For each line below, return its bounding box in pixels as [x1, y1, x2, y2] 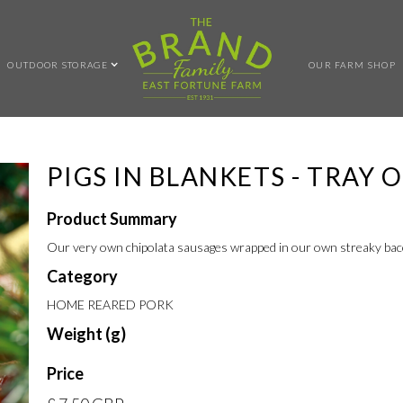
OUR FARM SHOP [308, 58, 396, 70]
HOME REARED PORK [46, 297, 174, 312]
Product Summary [46, 209, 177, 228]
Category [46, 266, 118, 286]
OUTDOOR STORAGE [7, 58, 108, 70]
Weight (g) [46, 324, 126, 344]
